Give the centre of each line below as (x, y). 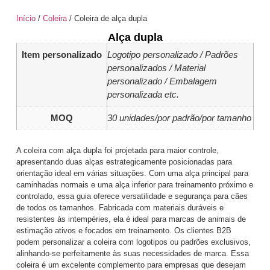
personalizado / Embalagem (162, 81)
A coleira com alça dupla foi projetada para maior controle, (117, 150)
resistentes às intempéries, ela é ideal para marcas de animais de (131, 219)
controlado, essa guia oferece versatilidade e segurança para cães (132, 196)
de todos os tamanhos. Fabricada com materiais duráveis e (120, 208)
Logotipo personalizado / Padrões (172, 54)
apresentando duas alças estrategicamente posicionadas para (124, 162)
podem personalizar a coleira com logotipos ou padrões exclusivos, (133, 242)
